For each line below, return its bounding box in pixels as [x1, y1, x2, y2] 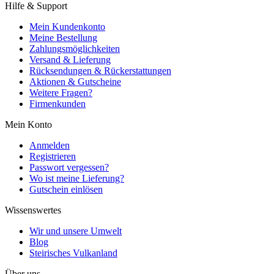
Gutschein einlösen [29, 184, 103, 195]
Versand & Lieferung [29, 54, 111, 65]
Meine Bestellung [29, 32, 97, 43]
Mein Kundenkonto [29, 21, 105, 32]
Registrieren [29, 151, 76, 162]
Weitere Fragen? [29, 87, 92, 98]
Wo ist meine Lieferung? [29, 173, 124, 184]
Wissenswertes [5, 205, 61, 216]
